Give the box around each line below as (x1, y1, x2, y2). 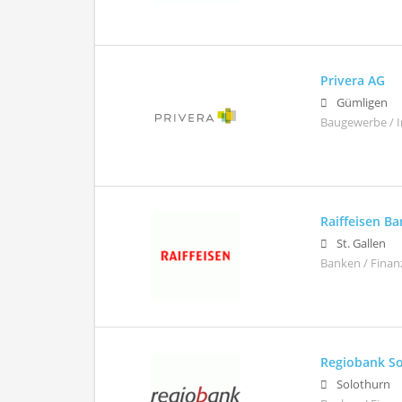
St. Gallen (336, 235, 387, 251)
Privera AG (320, 71, 386, 89)
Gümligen (336, 94, 389, 110)
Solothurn (336, 376, 391, 392)
